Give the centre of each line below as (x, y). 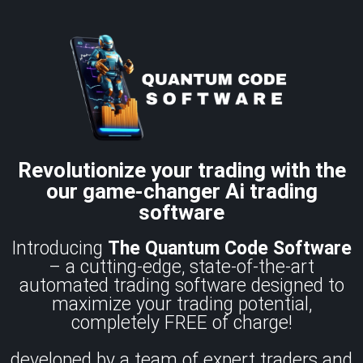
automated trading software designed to (181, 286)
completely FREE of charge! (181, 323)
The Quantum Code (188, 249)
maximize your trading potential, (181, 305)
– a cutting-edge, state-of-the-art (181, 267)
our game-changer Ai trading (181, 192)
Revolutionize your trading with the (181, 171)
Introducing (60, 249)
